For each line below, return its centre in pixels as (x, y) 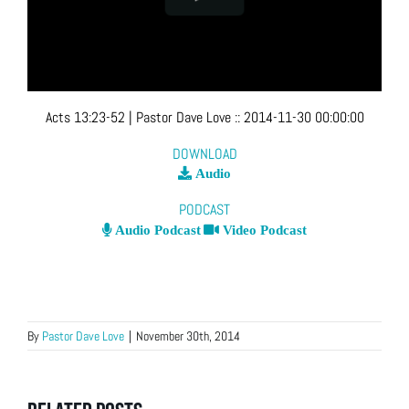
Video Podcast (263, 230)
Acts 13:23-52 (85, 118)
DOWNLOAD (204, 153)
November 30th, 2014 (188, 336)
